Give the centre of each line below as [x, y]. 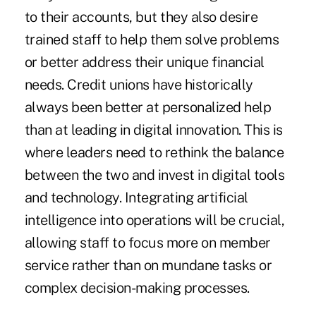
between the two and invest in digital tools [154, 175]
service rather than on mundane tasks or [148, 266]
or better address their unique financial [144, 62]
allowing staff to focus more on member [147, 243]
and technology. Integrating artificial [136, 198]
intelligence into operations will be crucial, [154, 220]
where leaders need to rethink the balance [154, 153]
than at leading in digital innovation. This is [153, 130]
